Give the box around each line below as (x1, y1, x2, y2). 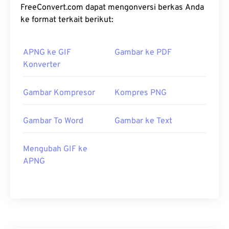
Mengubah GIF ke (23, 144, 87, 155)
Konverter (23, 60, 60, 71)
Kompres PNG (114, 88, 167, 99)
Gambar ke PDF (114, 48, 172, 58)
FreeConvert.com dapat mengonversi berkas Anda (20, 3, 204, 13)
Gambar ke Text (114, 116, 172, 127)
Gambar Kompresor (23, 88, 95, 99)
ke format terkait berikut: (20, 15, 113, 26)
